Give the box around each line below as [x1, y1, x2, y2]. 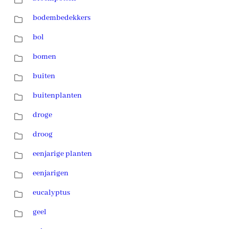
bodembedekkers [33, 13, 90, 22]
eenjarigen [33, 168, 68, 178]
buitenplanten [33, 90, 82, 100]
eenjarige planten [33, 149, 92, 158]
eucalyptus [33, 188, 70, 197]
